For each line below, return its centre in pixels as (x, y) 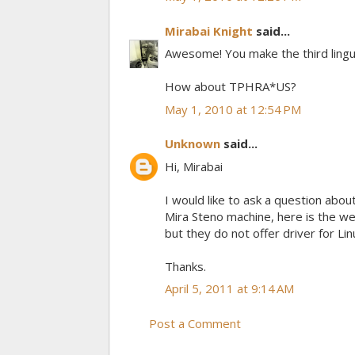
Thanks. (185, 266)
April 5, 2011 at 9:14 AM (229, 289)
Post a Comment (195, 323)
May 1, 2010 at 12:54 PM (233, 109)
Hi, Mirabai (194, 166)
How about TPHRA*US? (231, 87)
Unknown (193, 144)
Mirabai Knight (209, 31)
